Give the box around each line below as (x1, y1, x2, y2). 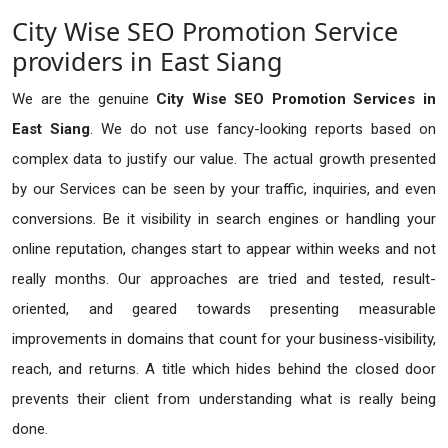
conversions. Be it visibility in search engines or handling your (12, 210, 436, 229)
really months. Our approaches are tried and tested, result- (12, 270, 436, 289)
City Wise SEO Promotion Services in (156, 90, 437, 109)
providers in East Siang (12, 44, 283, 79)
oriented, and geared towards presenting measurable (12, 300, 436, 319)
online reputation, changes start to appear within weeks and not (12, 240, 436, 259)
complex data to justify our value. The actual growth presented (12, 150, 436, 169)
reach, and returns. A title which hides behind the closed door (12, 360, 436, 379)
